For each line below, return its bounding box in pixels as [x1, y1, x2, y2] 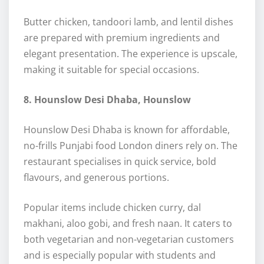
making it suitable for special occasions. [24, 63, 199, 77]
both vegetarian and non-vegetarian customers [24, 233, 234, 246]
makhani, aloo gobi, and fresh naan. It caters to [24, 217, 232, 230]
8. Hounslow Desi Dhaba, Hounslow [24, 93, 191, 107]
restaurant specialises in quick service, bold [24, 155, 216, 169]
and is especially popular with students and [24, 249, 216, 262]
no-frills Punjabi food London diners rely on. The [24, 139, 237, 153]
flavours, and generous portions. [24, 171, 169, 184]
